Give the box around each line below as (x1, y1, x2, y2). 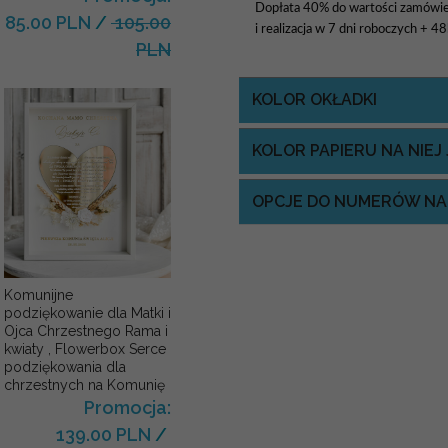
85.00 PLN (4, 11, 91, 33)
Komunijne (3, 287, 73, 304)
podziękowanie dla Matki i (3, 305, 171, 322)
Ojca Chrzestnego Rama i (3, 323, 168, 340)
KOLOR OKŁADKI (251, 90, 377, 110)
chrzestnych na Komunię (3, 377, 165, 394)
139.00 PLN (55, 424, 151, 446)
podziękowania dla (3, 359, 126, 376)
